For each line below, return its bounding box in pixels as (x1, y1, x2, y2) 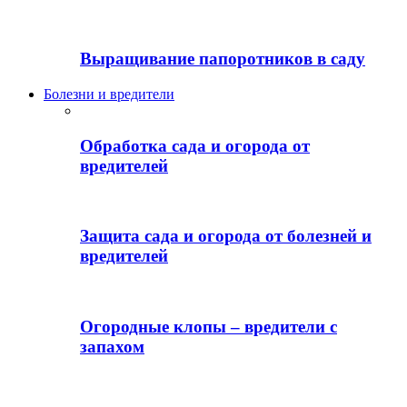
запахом (80, 336, 144, 356)
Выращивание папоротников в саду (80, 49, 365, 69)
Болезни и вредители (44, 85, 174, 102)
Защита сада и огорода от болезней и (80, 226, 372, 246)
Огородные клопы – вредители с (80, 316, 337, 336)
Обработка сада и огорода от (80, 135, 310, 155)
